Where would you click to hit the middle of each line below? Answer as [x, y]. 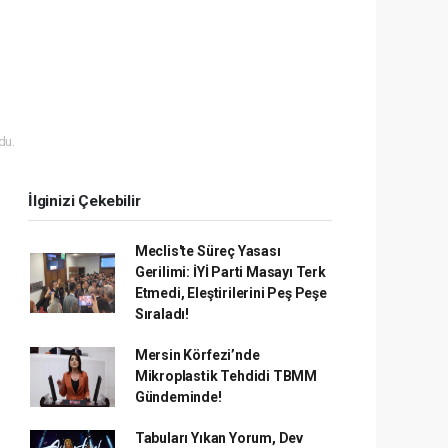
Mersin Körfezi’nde [197, 355]
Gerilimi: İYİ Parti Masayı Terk [230, 272]
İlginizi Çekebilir [84, 201]
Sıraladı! [162, 314]
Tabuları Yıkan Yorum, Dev [219, 438]
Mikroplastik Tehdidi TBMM [226, 376]
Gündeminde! [178, 397]
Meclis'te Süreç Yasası [207, 251]
